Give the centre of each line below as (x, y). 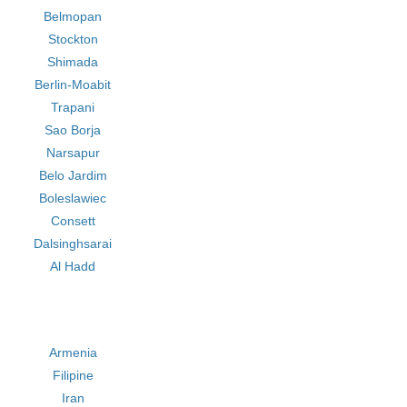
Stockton (73, 39)
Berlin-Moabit (73, 84)
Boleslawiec (73, 198)
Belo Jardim (73, 175)
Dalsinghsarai (73, 243)
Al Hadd (73, 266)
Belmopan (73, 16)
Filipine (73, 375)
